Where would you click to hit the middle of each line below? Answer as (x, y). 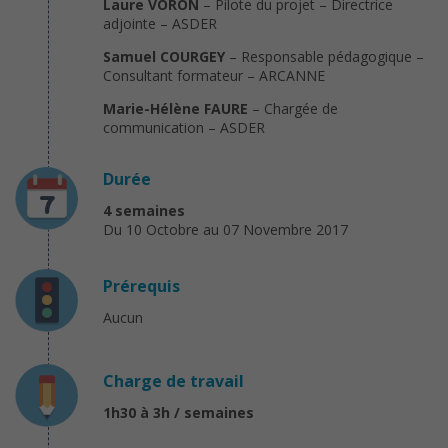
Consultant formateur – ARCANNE (214, 75)
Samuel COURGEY (164, 56)
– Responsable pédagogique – (324, 56)
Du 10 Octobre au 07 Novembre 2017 (225, 229)
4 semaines (144, 210)
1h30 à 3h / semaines (178, 412)
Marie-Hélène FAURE (175, 108)
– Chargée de (293, 108)
